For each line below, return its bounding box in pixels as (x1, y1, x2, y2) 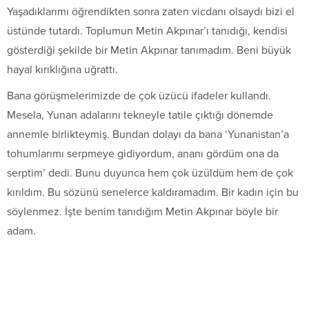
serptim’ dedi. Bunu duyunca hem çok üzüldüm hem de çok (7, 166, 293, 181)
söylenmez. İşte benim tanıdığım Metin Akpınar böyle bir (7, 205, 278, 219)
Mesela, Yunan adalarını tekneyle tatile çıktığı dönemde (7, 108, 273, 123)
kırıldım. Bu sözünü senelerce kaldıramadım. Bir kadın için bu (7, 186, 299, 200)
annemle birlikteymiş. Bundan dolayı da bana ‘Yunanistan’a (7, 128, 289, 142)
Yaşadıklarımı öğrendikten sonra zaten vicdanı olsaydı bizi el (7, 5, 295, 19)
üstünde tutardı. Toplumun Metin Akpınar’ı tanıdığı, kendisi (7, 24, 288, 39)
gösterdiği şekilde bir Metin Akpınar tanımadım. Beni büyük (7, 43, 291, 58)
